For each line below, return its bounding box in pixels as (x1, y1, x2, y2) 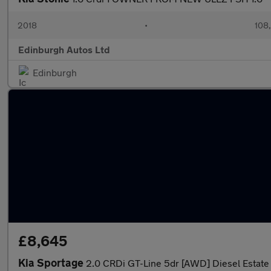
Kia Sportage (18, 256, 86, 269)
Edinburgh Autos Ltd (18, 44, 110, 55)
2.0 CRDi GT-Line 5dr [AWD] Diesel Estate (86, 257, 269, 269)
